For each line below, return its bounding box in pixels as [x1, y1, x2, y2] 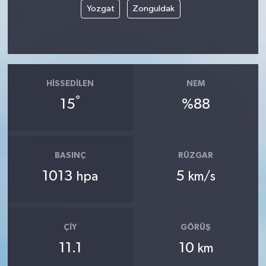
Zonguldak [132, 4, 175, 14]
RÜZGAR [178, 151, 214, 160]
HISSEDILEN [46, 80, 94, 88]
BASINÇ [54, 151, 86, 160]
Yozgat [86, 4, 115, 14]
